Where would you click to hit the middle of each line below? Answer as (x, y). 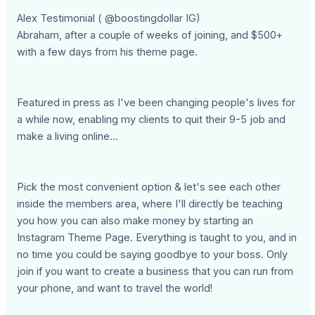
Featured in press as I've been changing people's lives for (156, 103)
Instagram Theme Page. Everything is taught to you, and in (157, 238)
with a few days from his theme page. (108, 52)
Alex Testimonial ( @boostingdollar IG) (109, 19)
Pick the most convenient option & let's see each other (149, 187)
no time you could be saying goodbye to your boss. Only (153, 255)
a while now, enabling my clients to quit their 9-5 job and (152, 120)
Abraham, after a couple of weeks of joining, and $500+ (150, 36)
